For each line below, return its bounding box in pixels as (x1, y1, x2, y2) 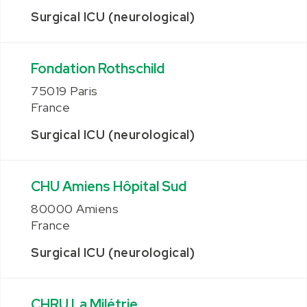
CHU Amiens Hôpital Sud (31, 177, 186, 195)
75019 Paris (31, 83, 98, 99)
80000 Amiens (31, 201, 119, 217)
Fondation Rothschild (31, 60, 164, 77)
